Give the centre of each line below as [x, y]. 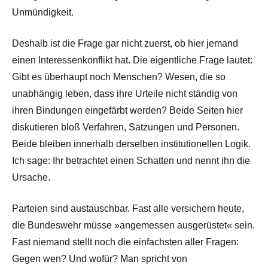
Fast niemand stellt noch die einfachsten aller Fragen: [125, 242]
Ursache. [31, 177]
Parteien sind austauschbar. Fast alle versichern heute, [128, 208]
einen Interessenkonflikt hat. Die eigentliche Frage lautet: [132, 60]
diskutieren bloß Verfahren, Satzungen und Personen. [126, 127]
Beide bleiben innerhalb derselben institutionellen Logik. [131, 144]
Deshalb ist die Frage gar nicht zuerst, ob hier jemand [125, 43]
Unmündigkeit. [43, 12]
